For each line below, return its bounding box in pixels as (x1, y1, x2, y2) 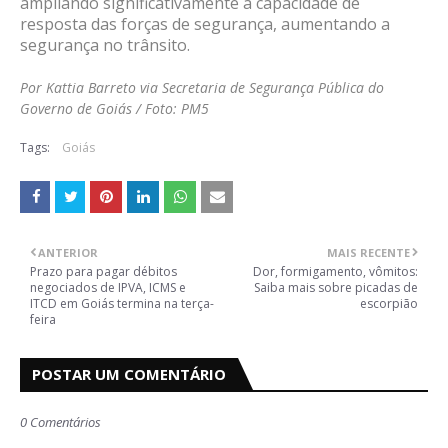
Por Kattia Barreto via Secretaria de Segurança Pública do (20, 78, 384, 98)
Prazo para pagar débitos (30, 263, 177, 281)
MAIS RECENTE (327, 245, 410, 261)
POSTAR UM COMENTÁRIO (32, 364, 226, 385)
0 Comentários (20, 413, 101, 432)
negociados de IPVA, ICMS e (30, 279, 186, 297)
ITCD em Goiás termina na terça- (30, 295, 214, 313)
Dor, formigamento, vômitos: (253, 263, 418, 281)
